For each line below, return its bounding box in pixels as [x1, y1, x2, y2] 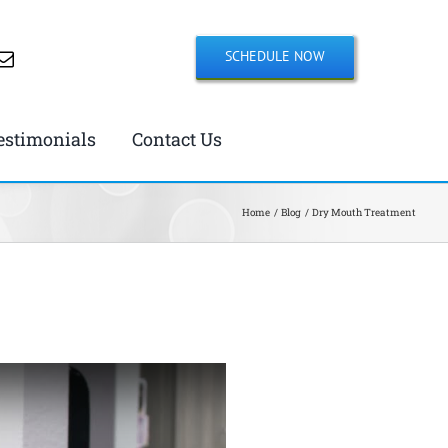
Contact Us [131, 127, 222, 152]
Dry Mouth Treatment [312, 206, 416, 220]
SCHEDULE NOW [225, 47, 326, 66]
